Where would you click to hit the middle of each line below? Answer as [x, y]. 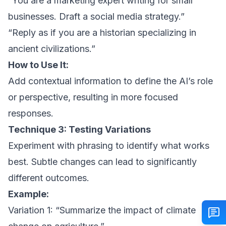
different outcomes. [49, 178]
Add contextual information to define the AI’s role [110, 81]
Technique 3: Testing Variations [79, 129]
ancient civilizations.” [52, 49]
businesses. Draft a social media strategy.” [96, 16]
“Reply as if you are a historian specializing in [102, 33]
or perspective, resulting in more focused [93, 97]
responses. [31, 113]
